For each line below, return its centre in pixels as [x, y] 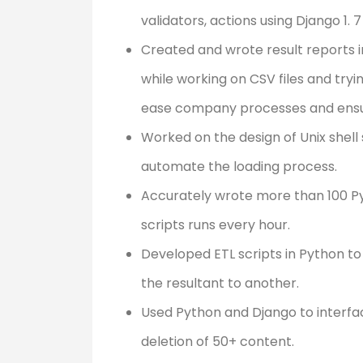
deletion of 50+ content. [218, 341]
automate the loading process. [239, 166]
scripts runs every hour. [216, 224]
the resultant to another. [220, 283]
